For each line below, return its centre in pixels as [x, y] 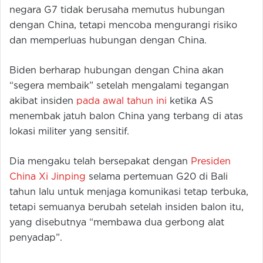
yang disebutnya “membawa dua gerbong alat [117, 223]
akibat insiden [43, 102]
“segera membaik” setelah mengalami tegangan [119, 86]
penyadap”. [36, 238]
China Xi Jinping [48, 177]
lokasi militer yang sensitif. [69, 132]
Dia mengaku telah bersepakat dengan [100, 162]
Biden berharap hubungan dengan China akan [117, 71]
